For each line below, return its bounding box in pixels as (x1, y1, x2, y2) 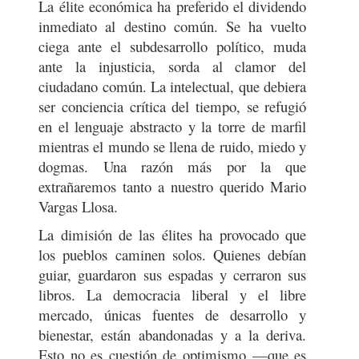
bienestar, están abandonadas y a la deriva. (38, 325, 307, 345)
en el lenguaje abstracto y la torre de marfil (38, 116, 307, 136)
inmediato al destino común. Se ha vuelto (38, 16, 307, 36)
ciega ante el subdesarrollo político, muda (38, 36, 307, 56)
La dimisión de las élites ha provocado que (38, 224, 307, 244)
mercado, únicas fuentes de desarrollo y (38, 305, 307, 325)
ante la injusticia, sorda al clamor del (38, 56, 307, 76)
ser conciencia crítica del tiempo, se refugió (38, 96, 307, 116)
